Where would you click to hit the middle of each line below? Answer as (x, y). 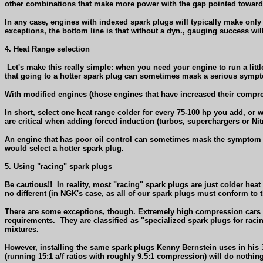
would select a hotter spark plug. (64, 148)
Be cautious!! (28, 184)
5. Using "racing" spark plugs (58, 166)
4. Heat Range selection (47, 49)
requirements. (30, 220)
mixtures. (22, 229)
